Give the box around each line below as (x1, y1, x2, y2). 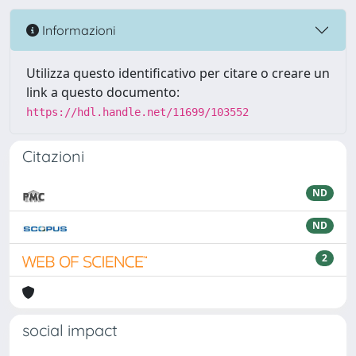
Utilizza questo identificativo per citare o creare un (26, 64, 330, 82)
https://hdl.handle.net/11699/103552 (26, 106, 249, 118)
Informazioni (39, 21, 115, 38)
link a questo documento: (26, 83, 180, 101)
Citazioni (22, 146, 84, 166)
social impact (22, 320, 118, 340)
